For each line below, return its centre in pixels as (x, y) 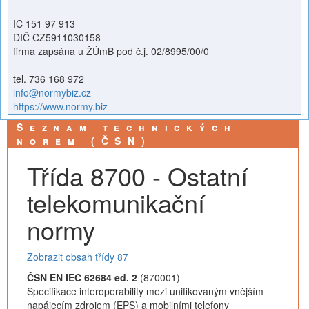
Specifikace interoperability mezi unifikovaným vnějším (145, 291)
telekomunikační (116, 202)
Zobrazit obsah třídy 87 (78, 257)
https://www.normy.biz (60, 106)
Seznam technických (127, 127)
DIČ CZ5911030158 (57, 37)
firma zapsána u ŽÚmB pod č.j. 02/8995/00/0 (111, 51)
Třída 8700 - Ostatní (137, 176)
